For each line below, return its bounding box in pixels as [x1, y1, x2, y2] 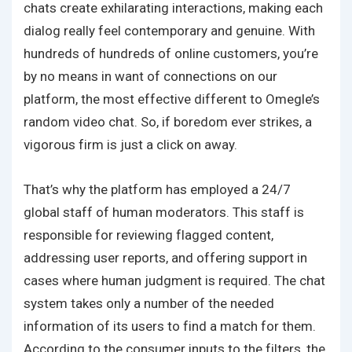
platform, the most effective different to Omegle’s [24, 91, 320, 107]
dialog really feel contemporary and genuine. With [24, 23, 315, 38]
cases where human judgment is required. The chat [24, 273, 325, 288]
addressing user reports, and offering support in [24, 250, 307, 266]
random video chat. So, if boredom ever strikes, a [24, 114, 312, 130]
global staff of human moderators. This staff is [24, 204, 304, 220]
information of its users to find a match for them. [24, 318, 316, 334]
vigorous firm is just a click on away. [24, 137, 237, 152]
